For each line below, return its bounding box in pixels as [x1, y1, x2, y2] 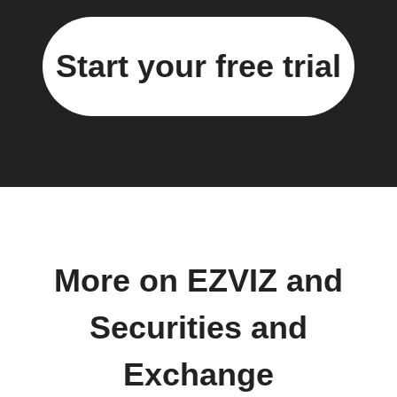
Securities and [90, 309, 307, 346]
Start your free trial [56, 47, 341, 84]
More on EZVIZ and [54, 262, 343, 299]
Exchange [123, 356, 274, 393]
